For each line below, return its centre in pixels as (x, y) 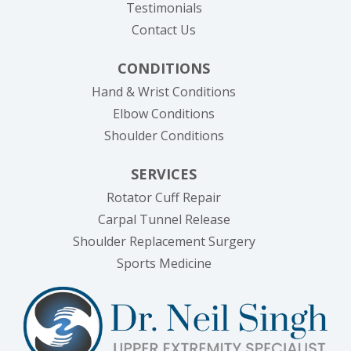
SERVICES (164, 174)
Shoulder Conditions (164, 136)
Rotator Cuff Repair (164, 198)
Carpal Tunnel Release (164, 220)
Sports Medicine (164, 264)
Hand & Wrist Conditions (164, 92)
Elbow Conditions (164, 114)
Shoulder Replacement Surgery (164, 242)
